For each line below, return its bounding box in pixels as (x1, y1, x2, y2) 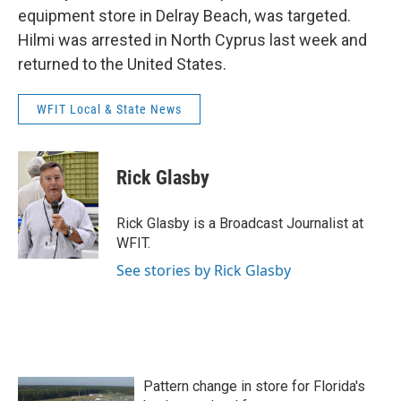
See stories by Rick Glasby (116, 260, 291, 280)
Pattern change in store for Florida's (143, 377, 365, 395)
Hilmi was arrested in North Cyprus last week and (18, 30, 367, 49)
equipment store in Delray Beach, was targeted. (18, 5, 351, 25)
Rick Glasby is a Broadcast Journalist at (116, 214, 363, 232)
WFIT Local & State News (37, 101, 182, 116)
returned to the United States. (18, 54, 226, 73)
